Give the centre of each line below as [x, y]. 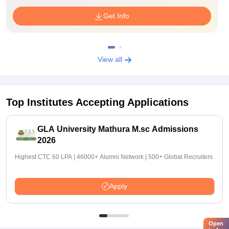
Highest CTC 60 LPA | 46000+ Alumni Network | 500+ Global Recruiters [114, 157]
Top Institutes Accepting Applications [97, 102]
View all [111, 59]
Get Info [117, 16]
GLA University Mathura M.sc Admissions [118, 129]
